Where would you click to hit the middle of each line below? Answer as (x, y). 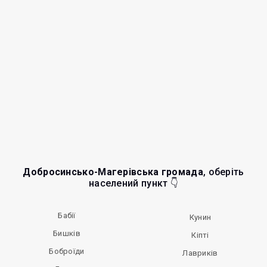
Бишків (67, 233)
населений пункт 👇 (133, 183)
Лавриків (200, 253)
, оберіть (223, 172)
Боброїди (67, 251)
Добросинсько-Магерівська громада (113, 172)
